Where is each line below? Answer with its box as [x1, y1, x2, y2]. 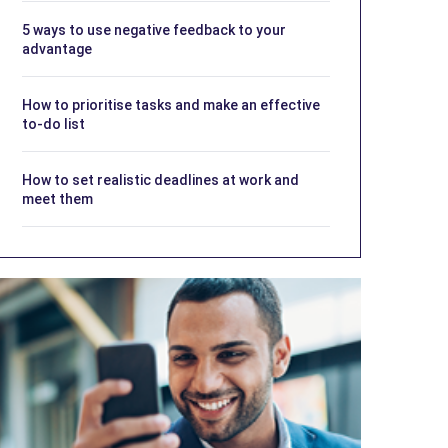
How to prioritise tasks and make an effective [22, 96, 320, 113]
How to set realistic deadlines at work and [22, 171, 299, 188]
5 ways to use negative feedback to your [22, 21, 286, 38]
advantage [22, 40, 92, 57]
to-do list [22, 115, 85, 132]
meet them [22, 190, 93, 207]
